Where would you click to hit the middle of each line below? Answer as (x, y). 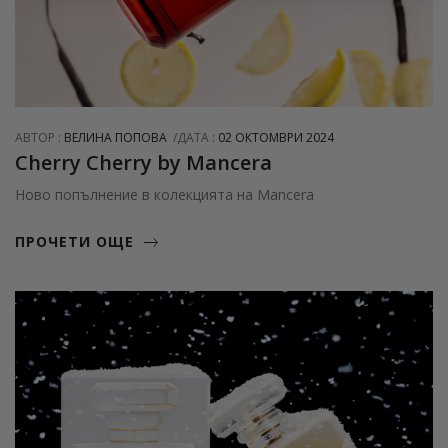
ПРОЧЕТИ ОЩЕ (74, 242)
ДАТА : (197, 138)
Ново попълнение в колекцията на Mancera (164, 195)
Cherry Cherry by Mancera (143, 163)
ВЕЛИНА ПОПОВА (115, 138)
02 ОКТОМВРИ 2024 (276, 138)
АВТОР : (39, 138)
